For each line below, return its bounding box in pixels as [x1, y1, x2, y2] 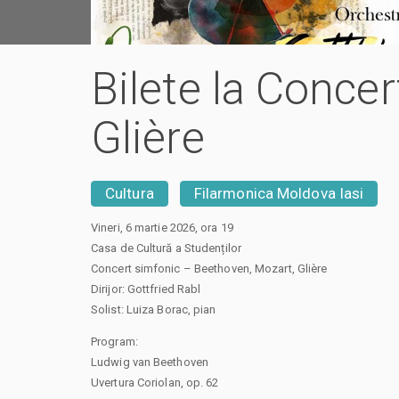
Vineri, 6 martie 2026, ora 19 [91, 220, 233, 234]
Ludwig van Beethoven [91, 354, 208, 369]
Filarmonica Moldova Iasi [193, 184, 364, 202]
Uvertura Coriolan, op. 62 [91, 375, 219, 389]
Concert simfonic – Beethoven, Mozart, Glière [91, 261, 328, 275]
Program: [91, 334, 138, 348]
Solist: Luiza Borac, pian [91, 302, 216, 316]
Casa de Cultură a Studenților [91, 240, 241, 255]
